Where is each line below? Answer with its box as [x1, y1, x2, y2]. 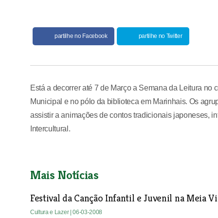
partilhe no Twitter [138, 33, 182, 39]
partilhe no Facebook [54, 33, 108, 39]
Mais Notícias [30, 167, 99, 182]
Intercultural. [30, 125, 71, 133]
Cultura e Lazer [30, 209, 70, 216]
